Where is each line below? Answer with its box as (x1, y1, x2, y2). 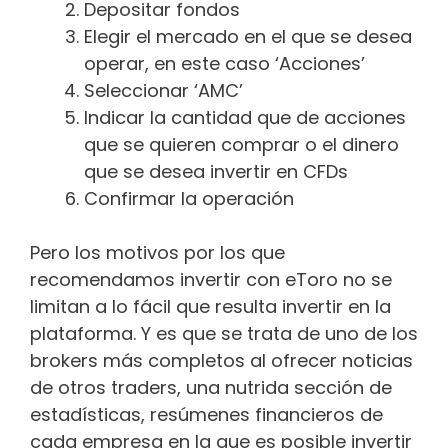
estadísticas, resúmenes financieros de (30, 402, 383, 428)
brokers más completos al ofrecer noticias (30, 348, 413, 374)
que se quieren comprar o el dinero (84, 132, 399, 158)
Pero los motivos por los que (30, 240, 285, 266)
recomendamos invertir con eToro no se (30, 267, 392, 293)
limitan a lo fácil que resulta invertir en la (30, 294, 391, 320)
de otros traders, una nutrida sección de (30, 375, 392, 401)
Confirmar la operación (84, 186, 294, 212)
